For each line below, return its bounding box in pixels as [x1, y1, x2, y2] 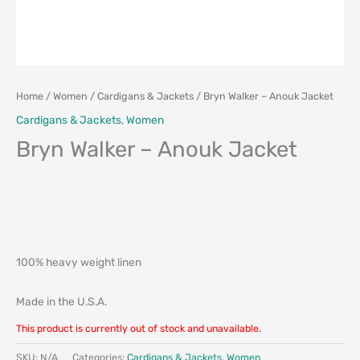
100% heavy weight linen [16, 255, 141, 268]
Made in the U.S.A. [16, 294, 107, 308]
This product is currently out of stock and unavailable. [16, 322, 261, 335]
